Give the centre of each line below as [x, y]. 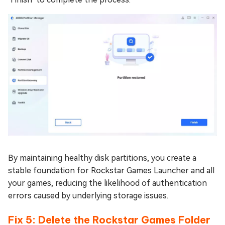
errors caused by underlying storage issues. [88, 196]
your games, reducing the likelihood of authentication [107, 183]
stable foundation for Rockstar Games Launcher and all [111, 171]
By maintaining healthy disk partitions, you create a [102, 158]
